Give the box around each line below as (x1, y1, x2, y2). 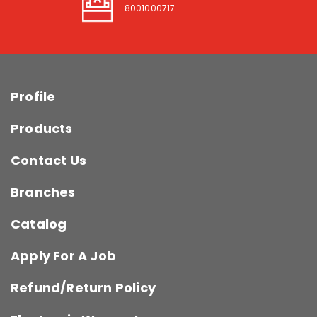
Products (11, 120, 73, 138)
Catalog (11, 215, 67, 234)
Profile (11, 88, 56, 106)
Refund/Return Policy (11, 279, 156, 297)
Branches (11, 183, 76, 202)
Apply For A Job (11, 247, 116, 265)
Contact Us (11, 151, 86, 170)
